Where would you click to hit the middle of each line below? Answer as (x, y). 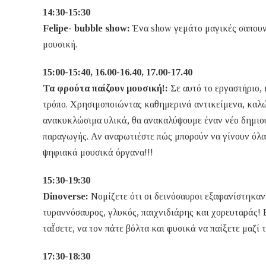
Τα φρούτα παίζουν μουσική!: (105, 88)
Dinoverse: (66, 197)
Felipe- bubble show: (88, 28)
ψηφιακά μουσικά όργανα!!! (98, 153)
